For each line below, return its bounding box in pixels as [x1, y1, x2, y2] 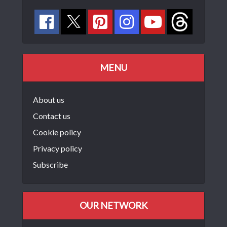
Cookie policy [33, 127, 81, 137]
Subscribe [33, 160, 68, 170]
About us [33, 95, 64, 105]
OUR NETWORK [80, 200, 147, 211]
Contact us [33, 111, 70, 121]
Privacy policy [33, 143, 82, 154]
